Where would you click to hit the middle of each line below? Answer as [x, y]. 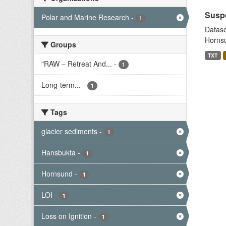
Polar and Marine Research [85, 17]
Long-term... [61, 85]
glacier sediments [69, 131]
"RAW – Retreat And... [77, 64]
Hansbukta [59, 152]
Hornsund [57, 174]
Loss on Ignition [67, 216]
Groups [62, 44]
